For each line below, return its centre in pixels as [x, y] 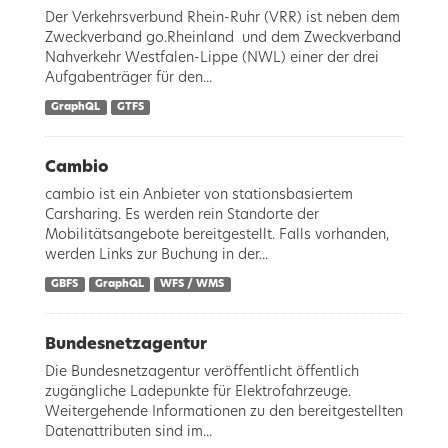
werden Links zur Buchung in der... [156, 255]
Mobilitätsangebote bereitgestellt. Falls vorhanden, [217, 235]
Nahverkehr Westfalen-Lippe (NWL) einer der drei [212, 58]
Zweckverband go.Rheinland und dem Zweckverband [223, 38]
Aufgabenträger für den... [128, 78]
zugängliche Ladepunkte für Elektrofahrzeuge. [198, 392]
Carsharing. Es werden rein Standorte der [182, 215]
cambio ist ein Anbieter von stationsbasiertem [199, 195]
